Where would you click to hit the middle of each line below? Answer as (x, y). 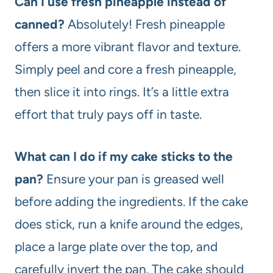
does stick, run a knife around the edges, (129, 224)
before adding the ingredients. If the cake (131, 201)
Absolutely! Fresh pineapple (145, 24)
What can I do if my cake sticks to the (124, 156)
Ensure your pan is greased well (134, 179)
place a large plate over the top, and (116, 246)
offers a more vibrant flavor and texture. (128, 46)
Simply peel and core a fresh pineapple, (126, 69)
